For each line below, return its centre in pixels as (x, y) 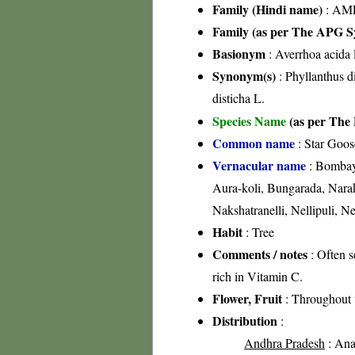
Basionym (239, 53)
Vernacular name (259, 165)
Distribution (245, 321)
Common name (254, 143)
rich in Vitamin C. (258, 276)
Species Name (251, 121)
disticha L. (239, 98)
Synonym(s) (244, 76)
